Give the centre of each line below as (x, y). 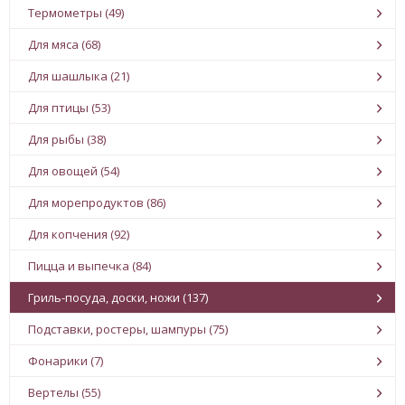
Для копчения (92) (79, 234)
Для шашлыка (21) (79, 76)
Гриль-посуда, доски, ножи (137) (118, 297)
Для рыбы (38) (67, 139)
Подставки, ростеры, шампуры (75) (128, 329)
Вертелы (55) (64, 392)
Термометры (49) (76, 13)
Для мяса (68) (64, 44)
